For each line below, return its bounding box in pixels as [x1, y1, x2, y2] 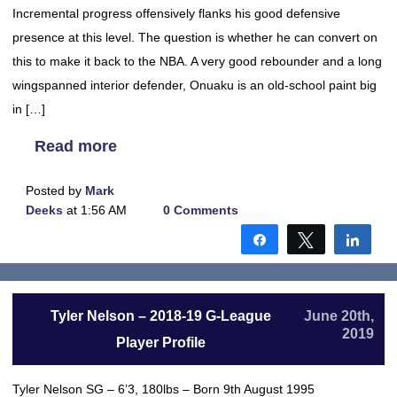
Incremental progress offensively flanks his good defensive [12, 6, 340, 20]
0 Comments [162, 203, 238, 217]
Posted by [26, 183, 85, 198]
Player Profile [115, 335, 206, 350]
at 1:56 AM [63, 203, 127, 217]
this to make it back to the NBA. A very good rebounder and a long [12, 54, 382, 68]
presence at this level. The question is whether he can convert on [12, 30, 378, 44]
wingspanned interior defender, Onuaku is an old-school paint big [12, 78, 377, 92]
